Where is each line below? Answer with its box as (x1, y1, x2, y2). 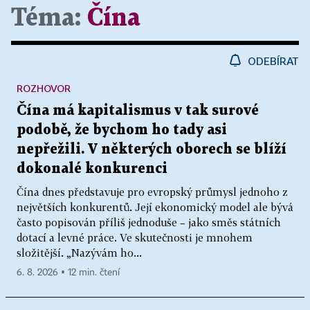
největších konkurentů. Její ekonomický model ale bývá (17, 201, 293, 214)
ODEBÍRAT (248, 55, 299, 68)
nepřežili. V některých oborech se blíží (17, 143, 286, 157)
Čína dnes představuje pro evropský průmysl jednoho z (17, 185, 288, 199)
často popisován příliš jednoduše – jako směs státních (17, 216, 281, 229)
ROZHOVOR (17, 82, 71, 95)
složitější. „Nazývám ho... (17, 246, 142, 259)
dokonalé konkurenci (17, 162, 167, 176)
